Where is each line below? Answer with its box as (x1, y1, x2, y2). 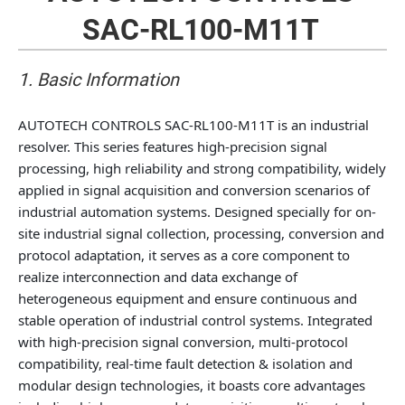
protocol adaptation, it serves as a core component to (18, 246, 350, 264)
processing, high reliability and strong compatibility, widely (18, 159, 386, 177)
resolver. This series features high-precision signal (18, 137, 327, 155)
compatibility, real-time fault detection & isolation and (18, 354, 353, 372)
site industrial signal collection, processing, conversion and (18, 224, 384, 242)
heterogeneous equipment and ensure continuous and (18, 289, 357, 307)
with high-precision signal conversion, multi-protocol (18, 333, 348, 351)
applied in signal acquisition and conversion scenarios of (18, 181, 370, 199)
